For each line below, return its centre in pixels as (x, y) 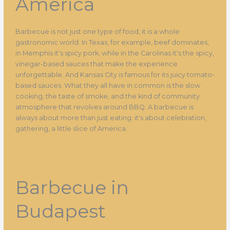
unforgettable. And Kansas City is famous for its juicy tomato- (115, 74)
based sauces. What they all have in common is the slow (108, 85)
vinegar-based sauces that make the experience (96, 64)
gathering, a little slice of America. (71, 128)
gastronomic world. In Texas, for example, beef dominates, (112, 42)
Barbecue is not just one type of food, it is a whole (97, 31)
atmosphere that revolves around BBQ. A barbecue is (104, 107)
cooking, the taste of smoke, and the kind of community (107, 96)
